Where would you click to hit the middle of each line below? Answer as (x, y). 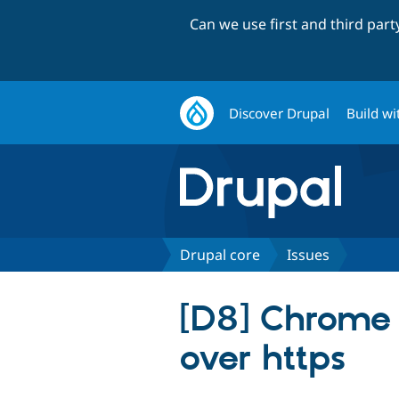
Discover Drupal (280, 113)
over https (263, 359)
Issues (308, 254)
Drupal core (220, 254)
